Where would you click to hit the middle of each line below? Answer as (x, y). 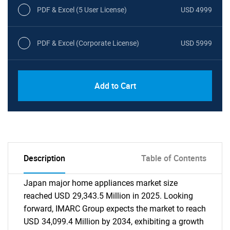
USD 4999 (196, 9)
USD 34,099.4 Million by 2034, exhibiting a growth (114, 222)
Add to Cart (115, 86)
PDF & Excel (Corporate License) (88, 43)
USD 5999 (196, 43)
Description (44, 158)
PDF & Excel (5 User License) (82, 9)
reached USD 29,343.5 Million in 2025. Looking (108, 196)
